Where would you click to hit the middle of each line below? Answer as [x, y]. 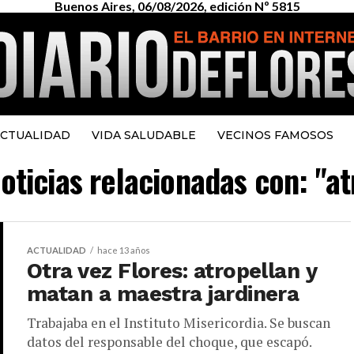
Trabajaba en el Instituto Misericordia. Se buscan [179, 323]
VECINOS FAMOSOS [275, 135]
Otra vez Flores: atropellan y [172, 271]
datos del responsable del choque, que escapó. [169, 342]
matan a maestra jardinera [163, 294]
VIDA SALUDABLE [143, 135]
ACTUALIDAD [56, 250]
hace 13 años [124, 250]
